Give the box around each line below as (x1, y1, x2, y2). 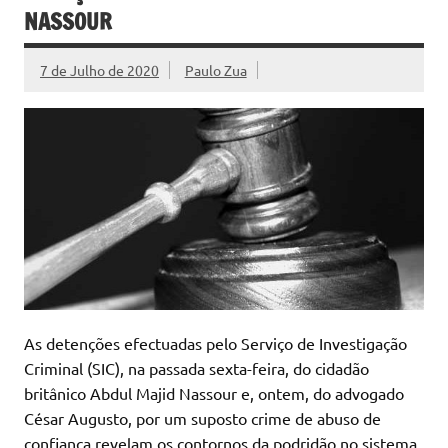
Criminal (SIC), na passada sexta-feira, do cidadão (24, 358, 369, 379)
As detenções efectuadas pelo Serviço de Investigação (24, 333, 407, 354)
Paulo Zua (184, 60, 247, 79)
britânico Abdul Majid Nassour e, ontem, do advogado (24, 383, 404, 404)
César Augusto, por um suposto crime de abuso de (24, 408, 381, 429)
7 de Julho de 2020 (40, 60, 159, 79)
